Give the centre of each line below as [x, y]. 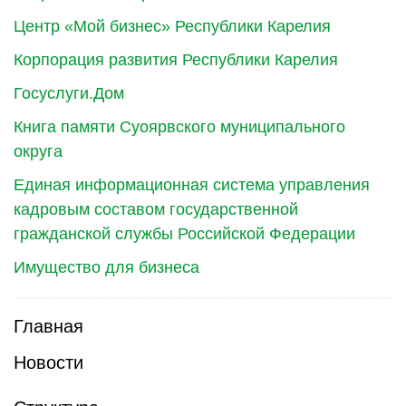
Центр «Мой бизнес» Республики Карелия [172, 26]
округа [38, 151]
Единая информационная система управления [192, 185]
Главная [48, 326]
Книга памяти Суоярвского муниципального [179, 127]
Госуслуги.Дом [69, 93]
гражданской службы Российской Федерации [184, 234]
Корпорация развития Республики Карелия [176, 60]
